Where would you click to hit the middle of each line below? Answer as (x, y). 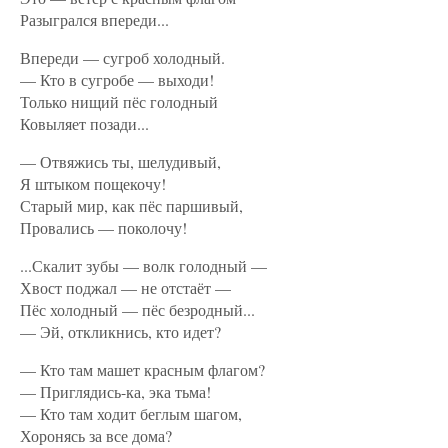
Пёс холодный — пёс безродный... (137, 309)
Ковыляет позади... (84, 123)
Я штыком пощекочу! (93, 183)
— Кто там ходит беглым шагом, (131, 413)
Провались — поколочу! (103, 227)
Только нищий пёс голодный (119, 101)
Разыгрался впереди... (94, 19)
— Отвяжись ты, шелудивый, (120, 161)
